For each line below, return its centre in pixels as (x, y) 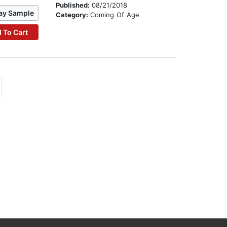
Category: (73, 15)
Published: (74, 5)
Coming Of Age (115, 15)
